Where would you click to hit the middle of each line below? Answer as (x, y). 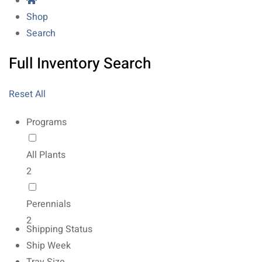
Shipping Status (59, 229)
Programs (46, 122)
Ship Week (49, 246)
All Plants (46, 155)
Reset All (27, 94)
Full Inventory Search (80, 64)
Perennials (49, 204)
